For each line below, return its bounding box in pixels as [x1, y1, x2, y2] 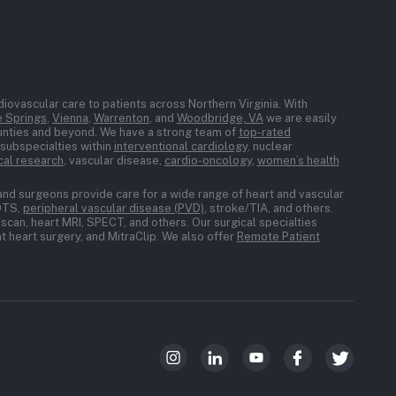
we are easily [263, 110, 337, 125]
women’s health [256, 153, 339, 167]
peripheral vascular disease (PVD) [22, 201, 204, 215]
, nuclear [247, 139, 293, 153]
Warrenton [93, 110, 149, 125]
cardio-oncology [164, 153, 252, 167]
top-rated [238, 125, 291, 139]
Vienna [51, 110, 88, 125]
